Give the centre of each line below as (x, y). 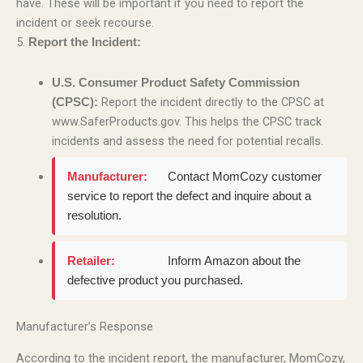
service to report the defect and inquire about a (189, 196)
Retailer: (91, 261)
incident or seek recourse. (85, 23)
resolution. (94, 215)
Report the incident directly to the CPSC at (211, 102)
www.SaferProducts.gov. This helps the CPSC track (186, 121)
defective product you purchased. (155, 280)
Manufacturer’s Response (85, 327)
